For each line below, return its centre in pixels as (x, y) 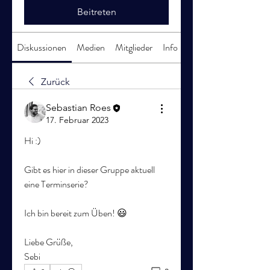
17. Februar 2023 (77, 120)
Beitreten (96, 12)
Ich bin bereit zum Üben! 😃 (76, 213)
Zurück (55, 82)
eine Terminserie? (56, 184)
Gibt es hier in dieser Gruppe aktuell (89, 170)
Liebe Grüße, (49, 242)
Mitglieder (133, 47)
